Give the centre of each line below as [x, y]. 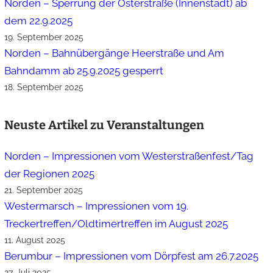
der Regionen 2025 [50, 174]
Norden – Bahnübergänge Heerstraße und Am [115, 53]
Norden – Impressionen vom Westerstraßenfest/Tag [129, 156]
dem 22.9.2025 [39, 21]
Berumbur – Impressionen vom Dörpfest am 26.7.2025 [132, 256]
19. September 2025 [44, 37]
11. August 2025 [35, 240]
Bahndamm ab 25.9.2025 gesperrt [84, 71]
